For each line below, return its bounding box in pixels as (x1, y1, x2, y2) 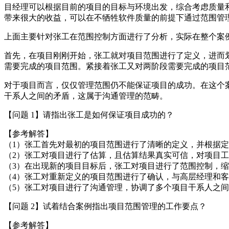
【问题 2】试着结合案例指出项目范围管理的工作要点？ (4, 201, 207, 211)
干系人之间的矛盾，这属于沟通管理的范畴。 (4, 91, 168, 100)
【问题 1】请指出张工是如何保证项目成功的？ (4, 110, 174, 119)
